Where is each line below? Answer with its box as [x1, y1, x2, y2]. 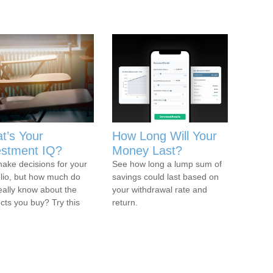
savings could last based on [112, 172, 219, 182]
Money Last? [112, 144, 182, 158]
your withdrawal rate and [112, 185, 207, 195]
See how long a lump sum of [112, 159, 222, 169]
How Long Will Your [112, 129, 217, 143]
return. [112, 197, 138, 208]
